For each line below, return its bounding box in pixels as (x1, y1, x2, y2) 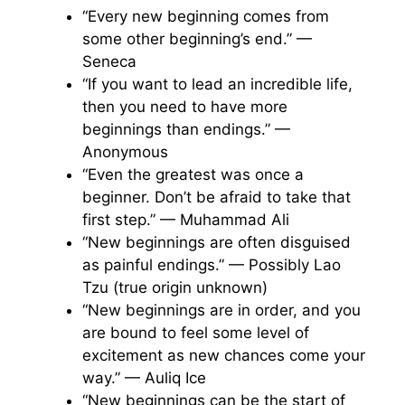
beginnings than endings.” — (82, 120, 290, 138)
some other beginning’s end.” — (82, 30, 312, 48)
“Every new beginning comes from (82, 7, 329, 25)
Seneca (82, 52, 137, 71)
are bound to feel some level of (82, 324, 309, 342)
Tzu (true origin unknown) (82, 278, 268, 297)
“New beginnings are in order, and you (82, 301, 361, 319)
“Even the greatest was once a (82, 165, 304, 184)
